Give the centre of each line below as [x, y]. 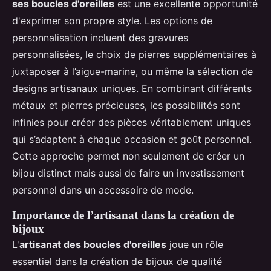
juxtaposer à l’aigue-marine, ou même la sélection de [132, 71]
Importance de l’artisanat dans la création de [123, 215]
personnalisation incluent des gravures [100, 37]
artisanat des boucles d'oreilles [93, 244]
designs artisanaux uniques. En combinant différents [132, 88]
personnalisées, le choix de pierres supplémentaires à [134, 54]
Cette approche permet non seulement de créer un [128, 156]
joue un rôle [195, 244]
